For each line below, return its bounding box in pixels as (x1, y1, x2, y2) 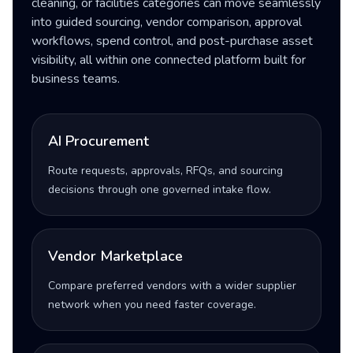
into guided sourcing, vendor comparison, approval (32, 13, 302, 31)
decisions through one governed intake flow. (48, 182, 271, 197)
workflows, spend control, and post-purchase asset (32, 32, 313, 50)
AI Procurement (48, 132, 149, 150)
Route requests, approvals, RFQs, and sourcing (48, 163, 283, 178)
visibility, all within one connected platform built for (32, 51, 306, 69)
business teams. (32, 70, 120, 87)
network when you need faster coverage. (48, 297, 256, 312)
